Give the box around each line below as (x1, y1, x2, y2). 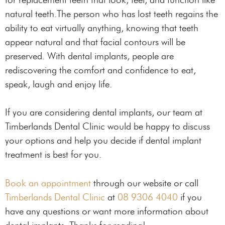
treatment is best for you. (5, 149, 101, 161)
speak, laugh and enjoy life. (5, 78, 112, 90)
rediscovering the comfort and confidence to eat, (5, 64, 196, 76)
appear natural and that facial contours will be (5, 36, 185, 48)
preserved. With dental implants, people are (5, 50, 174, 62)
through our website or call (91, 177, 198, 189)
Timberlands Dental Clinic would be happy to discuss (5, 121, 210, 133)
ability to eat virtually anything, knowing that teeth (5, 22, 198, 34)
